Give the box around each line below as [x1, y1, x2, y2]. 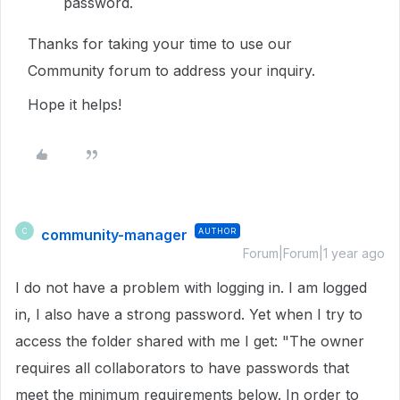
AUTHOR [198, 226, 237, 236]
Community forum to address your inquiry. [28, 62, 320, 79]
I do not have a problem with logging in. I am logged [15, 279, 367, 296]
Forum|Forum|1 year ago [243, 246, 385, 261]
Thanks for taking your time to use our [28, 35, 292, 53]
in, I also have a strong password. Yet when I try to [15, 305, 362, 323]
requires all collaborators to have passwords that [15, 359, 349, 377]
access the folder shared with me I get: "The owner [15, 332, 364, 350]
